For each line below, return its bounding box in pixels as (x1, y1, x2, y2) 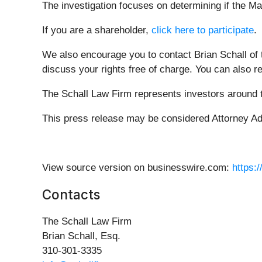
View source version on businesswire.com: (42, 162, 232, 174)
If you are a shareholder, (42, 25, 151, 36)
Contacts (42, 187, 100, 203)
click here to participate (151, 25, 254, 36)
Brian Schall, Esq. (42, 230, 120, 242)
